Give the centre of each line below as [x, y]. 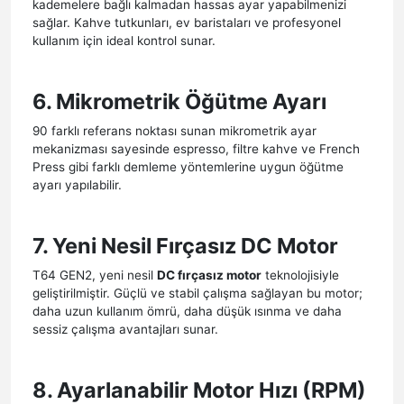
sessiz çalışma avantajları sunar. [125, 329]
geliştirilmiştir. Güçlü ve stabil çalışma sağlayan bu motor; [197, 293]
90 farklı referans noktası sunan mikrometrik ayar [174, 130]
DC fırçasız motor [209, 275]
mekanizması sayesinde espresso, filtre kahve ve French [196, 148]
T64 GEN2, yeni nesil [95, 275]
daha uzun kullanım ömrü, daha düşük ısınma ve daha [187, 311]
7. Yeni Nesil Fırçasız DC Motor [185, 245]
